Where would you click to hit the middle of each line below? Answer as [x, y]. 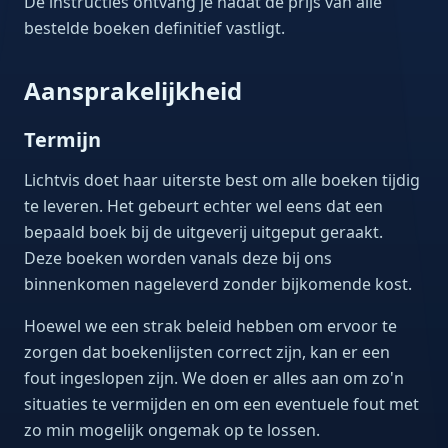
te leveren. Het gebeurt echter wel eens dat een [203, 206]
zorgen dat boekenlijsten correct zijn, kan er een [207, 352]
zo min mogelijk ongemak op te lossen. [172, 430]
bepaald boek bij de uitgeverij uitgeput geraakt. [203, 232]
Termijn [62, 139]
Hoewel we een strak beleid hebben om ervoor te [210, 326]
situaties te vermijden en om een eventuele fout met [221, 404]
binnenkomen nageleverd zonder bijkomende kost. [218, 284]
